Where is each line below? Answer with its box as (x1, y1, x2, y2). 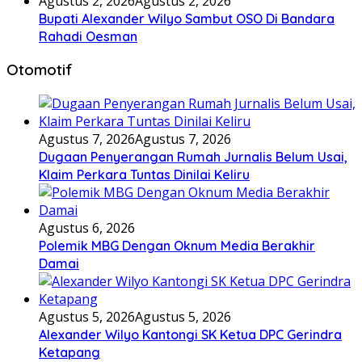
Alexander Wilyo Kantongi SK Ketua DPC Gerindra (39, 326, 342, 343)
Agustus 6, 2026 (39, 218, 135, 237)
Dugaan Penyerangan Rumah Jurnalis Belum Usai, (39, 148, 347, 165)
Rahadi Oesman (39, 27, 137, 44)
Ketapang (39, 343, 100, 360)
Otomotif (6, 60, 73, 80)
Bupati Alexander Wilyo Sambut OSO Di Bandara (39, 10, 335, 27)
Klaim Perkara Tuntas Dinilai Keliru (39, 166, 250, 183)
